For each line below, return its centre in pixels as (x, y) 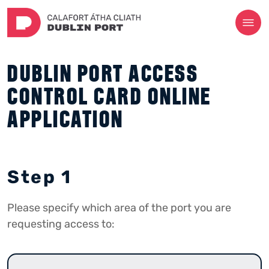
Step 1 (39, 177)
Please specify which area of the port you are (119, 208)
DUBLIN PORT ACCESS (103, 73)
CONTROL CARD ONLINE (109, 96)
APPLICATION (65, 119)
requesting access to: (61, 224)
